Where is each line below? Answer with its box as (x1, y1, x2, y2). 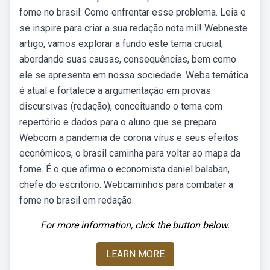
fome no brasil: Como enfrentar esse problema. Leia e (19, 7, 246, 18)
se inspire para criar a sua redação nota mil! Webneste (19, 22, 248, 34)
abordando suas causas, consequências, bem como (19, 54, 236, 65)
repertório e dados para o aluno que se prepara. (19, 116, 218, 128)
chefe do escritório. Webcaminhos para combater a (19, 179, 233, 190)
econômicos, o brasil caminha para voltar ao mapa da (19, 148, 240, 159)
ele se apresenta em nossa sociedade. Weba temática (19, 69, 248, 81)
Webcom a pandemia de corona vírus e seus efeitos (19, 132, 239, 143)
